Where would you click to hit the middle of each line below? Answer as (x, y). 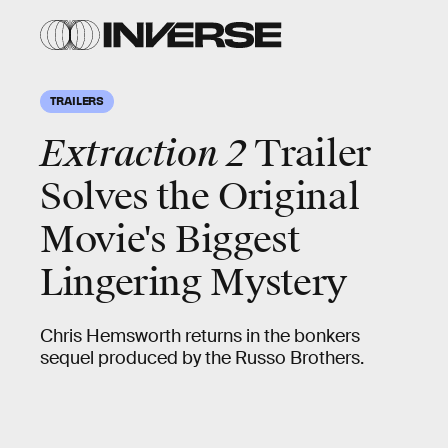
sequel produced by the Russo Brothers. (202, 358)
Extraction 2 (147, 154)
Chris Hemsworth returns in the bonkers (200, 336)
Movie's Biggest (170, 240)
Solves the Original (200, 197)
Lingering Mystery (193, 283)
